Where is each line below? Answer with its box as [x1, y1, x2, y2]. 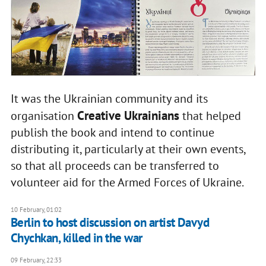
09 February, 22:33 [10, 256, 62, 265]
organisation [10, 108, 77, 124]
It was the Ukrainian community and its [10, 91, 208, 107]
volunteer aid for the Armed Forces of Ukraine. [10, 175, 246, 191]
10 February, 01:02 [10, 205, 62, 214]
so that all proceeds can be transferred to [10, 158, 219, 174]
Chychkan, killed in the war [10, 230, 142, 246]
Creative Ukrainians [77, 107, 179, 124]
